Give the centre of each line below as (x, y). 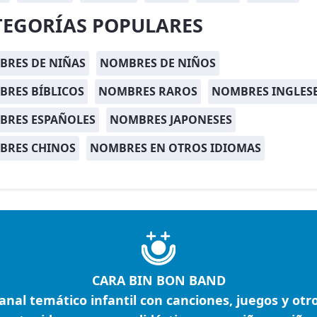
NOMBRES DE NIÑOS (158, 63)
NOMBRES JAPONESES (171, 120)
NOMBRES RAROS (148, 91)
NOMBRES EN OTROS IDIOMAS (175, 148)
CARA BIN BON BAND (158, 280)
